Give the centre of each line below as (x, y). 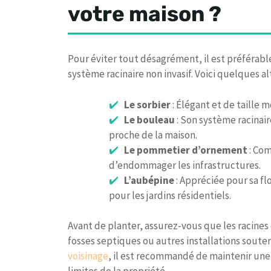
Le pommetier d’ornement (185, 150)
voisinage (88, 256)
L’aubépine (149, 180)
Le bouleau (149, 119)
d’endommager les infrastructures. (185, 165)
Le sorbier (147, 104)
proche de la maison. (153, 135)
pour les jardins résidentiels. (170, 195)
